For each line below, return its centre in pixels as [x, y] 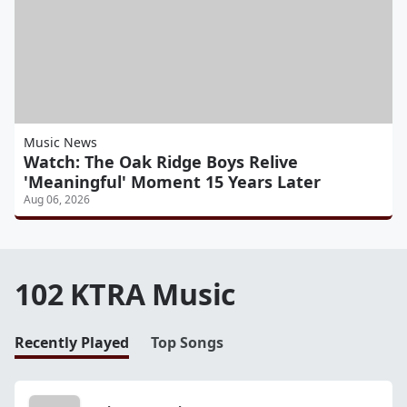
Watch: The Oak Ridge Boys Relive [161, 161]
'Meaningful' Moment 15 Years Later [172, 181]
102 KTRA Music [125, 293]
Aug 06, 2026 [57, 199]
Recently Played [72, 342]
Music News [60, 142]
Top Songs [187, 342]
